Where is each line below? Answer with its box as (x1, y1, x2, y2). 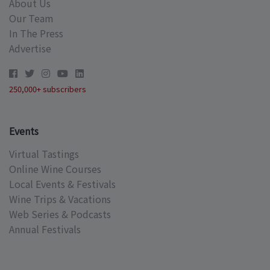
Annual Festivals (9, 222, 81, 237)
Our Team (9, 11, 54, 26)
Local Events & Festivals (9, 177, 116, 192)
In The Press (9, 26, 63, 41)
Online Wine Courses (9, 162, 101, 177)
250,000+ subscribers (9, 83, 86, 95)
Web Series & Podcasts (9, 207, 111, 222)
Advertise (9, 41, 51, 56)
